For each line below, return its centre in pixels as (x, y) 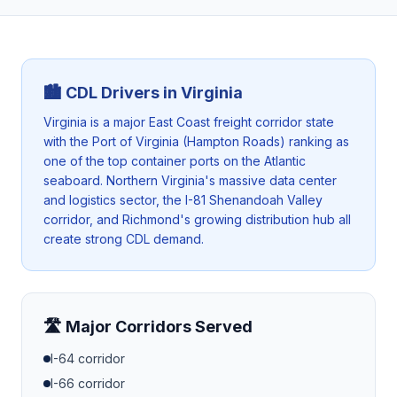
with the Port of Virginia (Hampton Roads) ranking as (196, 141)
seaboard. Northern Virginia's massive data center (190, 180)
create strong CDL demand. (124, 239)
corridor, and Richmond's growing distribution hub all (197, 219)
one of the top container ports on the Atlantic (175, 161)
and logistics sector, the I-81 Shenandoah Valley (183, 200)
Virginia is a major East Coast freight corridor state (189, 122)
